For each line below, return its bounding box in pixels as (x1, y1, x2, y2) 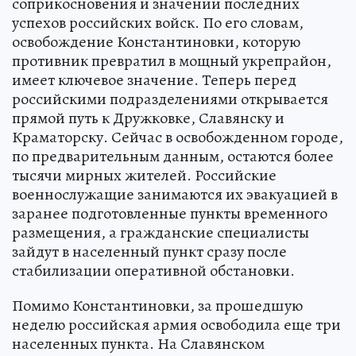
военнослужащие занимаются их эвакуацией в (12, 183, 338, 205)
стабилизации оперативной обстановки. (12, 259, 295, 281)
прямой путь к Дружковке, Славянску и (12, 106, 284, 129)
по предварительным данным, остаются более (12, 145, 334, 167)
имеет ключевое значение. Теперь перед (12, 68, 296, 91)
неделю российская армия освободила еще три (12, 313, 341, 335)
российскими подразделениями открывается (12, 87, 328, 110)
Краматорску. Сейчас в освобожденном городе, (12, 126, 343, 148)
